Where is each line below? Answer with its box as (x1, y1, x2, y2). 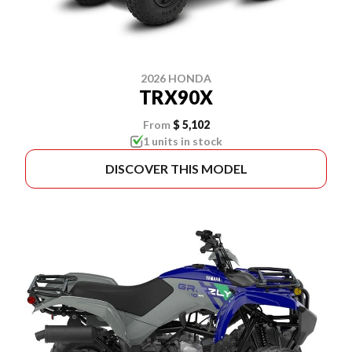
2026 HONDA (141, 71, 211, 85)
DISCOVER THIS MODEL (104, 160, 247, 176)
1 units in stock (142, 134, 222, 148)
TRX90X (139, 85, 213, 108)
